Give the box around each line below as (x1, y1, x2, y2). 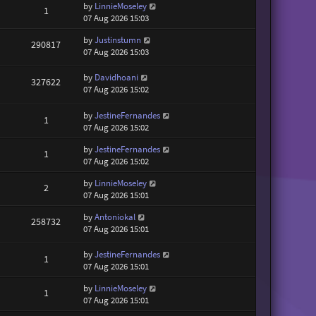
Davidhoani (95, 71, 139, 84)
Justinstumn (95, 33, 142, 46)
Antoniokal (95, 210, 136, 223)
